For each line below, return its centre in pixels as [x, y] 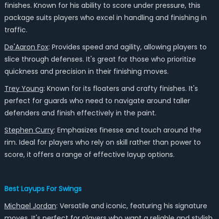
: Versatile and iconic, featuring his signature [131, 206]
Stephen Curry [29, 130]
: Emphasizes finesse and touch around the [127, 130]
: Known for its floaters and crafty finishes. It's [120, 88]
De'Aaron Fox [26, 47]
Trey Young [24, 88]
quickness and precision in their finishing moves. [86, 71]
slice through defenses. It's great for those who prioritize [100, 59]
